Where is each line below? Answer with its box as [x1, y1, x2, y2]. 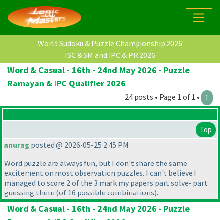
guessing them [4, 188, 56, 198]
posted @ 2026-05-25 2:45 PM [29, 140, 129, 150]
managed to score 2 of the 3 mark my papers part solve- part [4, 178, 208, 188]
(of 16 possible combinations [56, 188, 154, 198]
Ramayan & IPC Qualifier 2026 [7, 78, 126, 89]
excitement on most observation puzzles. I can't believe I [4, 168, 196, 178]
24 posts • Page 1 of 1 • [125, 92, 201, 102]
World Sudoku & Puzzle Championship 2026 [38, 38, 182, 49]
